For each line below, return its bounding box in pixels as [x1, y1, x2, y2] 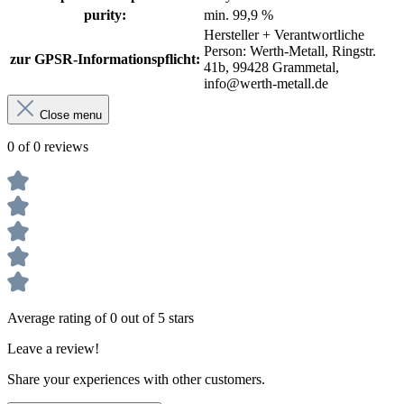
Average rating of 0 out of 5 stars [7, 310, 194, 326]
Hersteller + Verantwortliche [204, 27, 364, 43]
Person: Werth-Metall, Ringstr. [204, 43, 376, 60]
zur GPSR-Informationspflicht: [10, 51, 200, 68]
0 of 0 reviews [7, 139, 88, 155]
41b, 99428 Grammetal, [204, 60, 339, 76]
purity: [84, 7, 126, 23]
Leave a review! [7, 341, 99, 357]
